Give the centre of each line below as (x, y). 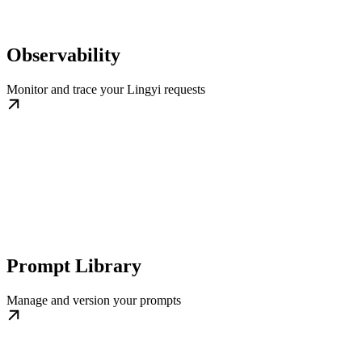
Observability (63, 55)
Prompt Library (74, 265)
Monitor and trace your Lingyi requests (106, 89)
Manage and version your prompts (94, 300)
